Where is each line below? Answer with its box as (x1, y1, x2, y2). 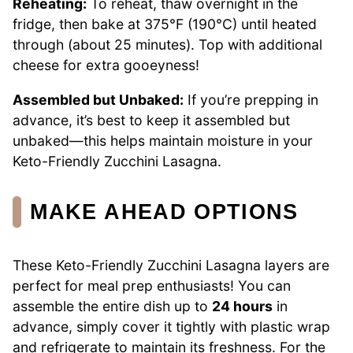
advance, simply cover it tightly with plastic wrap (13, 318, 330, 335)
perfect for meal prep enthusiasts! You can (13, 277, 291, 294)
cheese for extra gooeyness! (13, 57, 199, 74)
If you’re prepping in (184, 91, 318, 108)
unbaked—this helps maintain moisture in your (13, 132, 313, 149)
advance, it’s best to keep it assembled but (13, 111, 290, 128)
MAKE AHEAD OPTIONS (30, 199, 299, 224)
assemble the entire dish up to (13, 297, 212, 314)
